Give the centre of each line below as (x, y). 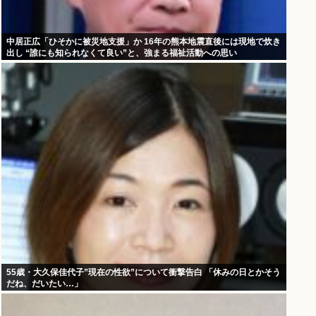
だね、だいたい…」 (44, 284)
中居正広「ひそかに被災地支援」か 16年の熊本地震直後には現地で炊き (144, 42)
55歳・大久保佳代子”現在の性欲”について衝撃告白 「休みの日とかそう (144, 273)
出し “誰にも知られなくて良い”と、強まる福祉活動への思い (122, 53)
